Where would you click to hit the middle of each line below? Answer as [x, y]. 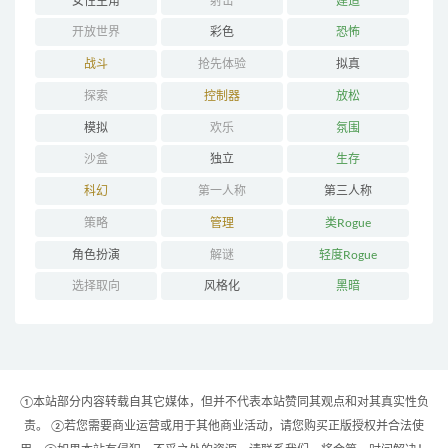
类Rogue [348, 222]
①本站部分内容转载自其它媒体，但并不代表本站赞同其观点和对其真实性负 [224, 402]
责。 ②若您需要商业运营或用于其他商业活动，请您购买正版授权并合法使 [224, 426]
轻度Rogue [348, 254]
